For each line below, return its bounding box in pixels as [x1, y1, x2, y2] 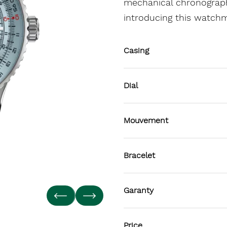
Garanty [124, 185, 154, 195]
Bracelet [124, 150, 155, 160]
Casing [124, 46, 149, 55]
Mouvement [124, 116, 168, 125]
